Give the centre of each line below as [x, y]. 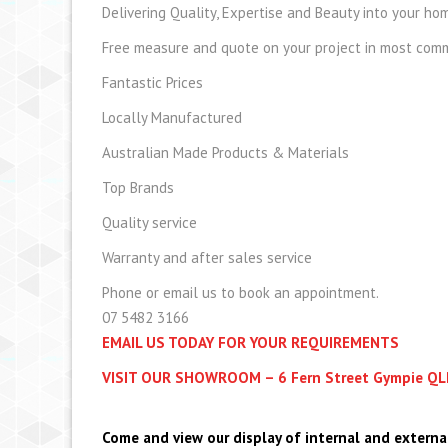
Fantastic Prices [152, 82]
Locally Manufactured [172, 117]
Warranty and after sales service [207, 257]
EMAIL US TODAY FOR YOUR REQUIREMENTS [252, 342]
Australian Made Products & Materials [225, 152]
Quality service [149, 222]
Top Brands [138, 187]
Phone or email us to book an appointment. [240, 292]
